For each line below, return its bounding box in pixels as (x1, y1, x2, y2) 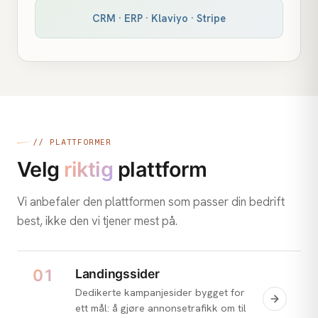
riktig (64, 156, 114, 182)
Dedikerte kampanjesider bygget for (75, 285, 245, 299)
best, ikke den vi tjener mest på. (17, 212, 177, 229)
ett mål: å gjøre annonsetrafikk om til (75, 301, 246, 314)
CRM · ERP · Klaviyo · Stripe (92, 11, 226, 25)
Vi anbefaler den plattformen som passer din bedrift (17, 193, 285, 209)
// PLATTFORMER (33, 137, 111, 147)
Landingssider (75, 266, 160, 282)
